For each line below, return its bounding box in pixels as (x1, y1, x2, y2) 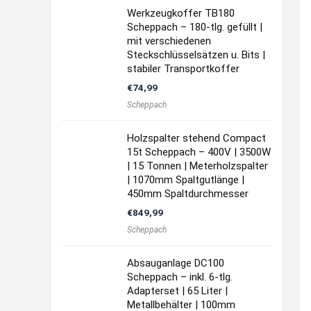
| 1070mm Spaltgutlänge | (127, 174, 244, 186)
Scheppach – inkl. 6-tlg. (127, 271, 233, 283)
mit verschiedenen (127, 35, 211, 47)
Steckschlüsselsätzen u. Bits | (127, 49, 265, 61)
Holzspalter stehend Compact (127, 132, 266, 144)
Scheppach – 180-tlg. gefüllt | (127, 21, 262, 33)
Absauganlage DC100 (127, 257, 224, 269)
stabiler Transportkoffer (127, 62, 239, 75)
